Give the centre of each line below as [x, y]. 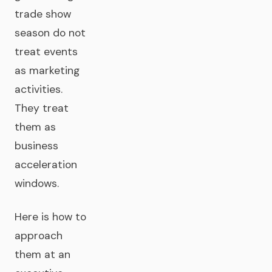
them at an [42, 254]
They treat [42, 108]
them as [35, 127]
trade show [43, 14]
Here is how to [50, 217]
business [36, 146]
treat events [46, 52]
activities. [39, 89]
